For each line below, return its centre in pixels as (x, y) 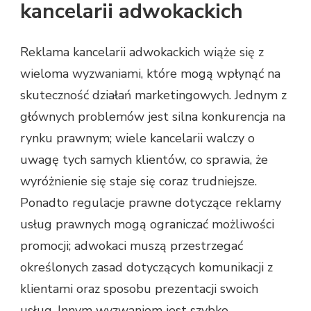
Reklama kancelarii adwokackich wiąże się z (142, 52)
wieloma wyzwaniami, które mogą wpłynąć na (150, 73)
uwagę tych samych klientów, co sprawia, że (144, 159)
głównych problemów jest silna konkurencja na (153, 116)
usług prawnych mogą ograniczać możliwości (147, 224)
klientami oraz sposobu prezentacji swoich (139, 288)
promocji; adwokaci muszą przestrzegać (132, 245)
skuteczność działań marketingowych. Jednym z (153, 95)
